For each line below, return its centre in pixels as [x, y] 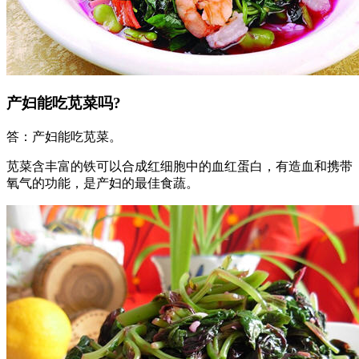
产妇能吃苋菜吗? [64, 103]
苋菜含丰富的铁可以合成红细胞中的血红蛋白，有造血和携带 [179, 167]
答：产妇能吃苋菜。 [64, 137]
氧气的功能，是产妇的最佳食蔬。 [103, 184]
